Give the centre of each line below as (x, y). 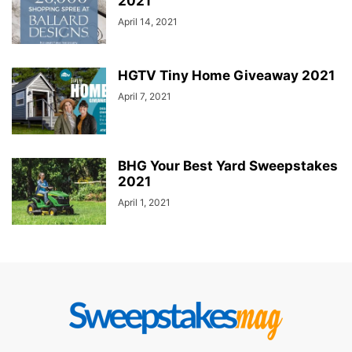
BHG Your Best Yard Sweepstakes (228, 166)
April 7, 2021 (145, 96)
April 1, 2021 (144, 202)
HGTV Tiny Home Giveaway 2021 (226, 75)
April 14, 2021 (148, 22)
